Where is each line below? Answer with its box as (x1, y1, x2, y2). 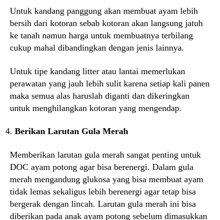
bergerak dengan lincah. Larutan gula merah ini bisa (10, 198, 196, 209)
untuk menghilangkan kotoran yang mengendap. (10, 103, 182, 113)
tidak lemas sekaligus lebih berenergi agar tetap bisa (10, 186, 196, 196)
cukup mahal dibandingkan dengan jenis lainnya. (10, 43, 184, 53)
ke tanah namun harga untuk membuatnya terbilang (10, 30, 193, 40)
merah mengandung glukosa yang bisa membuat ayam (10, 174, 203, 184)
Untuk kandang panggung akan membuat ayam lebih (10, 6, 198, 16)
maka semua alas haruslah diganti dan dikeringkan (10, 90, 190, 101)
